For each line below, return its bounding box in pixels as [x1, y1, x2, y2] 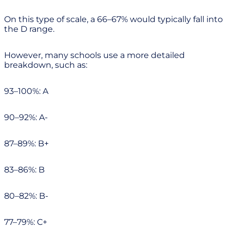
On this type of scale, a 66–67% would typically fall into [4, 14, 223, 24]
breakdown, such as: [4, 60, 87, 70]
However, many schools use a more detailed [4, 50, 185, 60]
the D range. [4, 24, 54, 34]
